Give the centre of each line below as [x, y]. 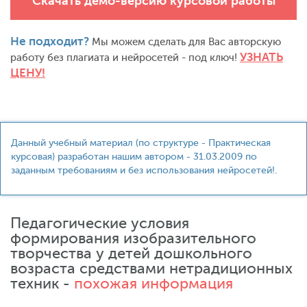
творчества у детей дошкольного [131, 253]
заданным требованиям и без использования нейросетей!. [144, 170]
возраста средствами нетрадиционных [151, 268]
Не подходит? [50, 41]
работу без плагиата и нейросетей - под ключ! [125, 58]
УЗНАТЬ [261, 57]
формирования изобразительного [133, 238]
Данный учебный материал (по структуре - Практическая [141, 143]
